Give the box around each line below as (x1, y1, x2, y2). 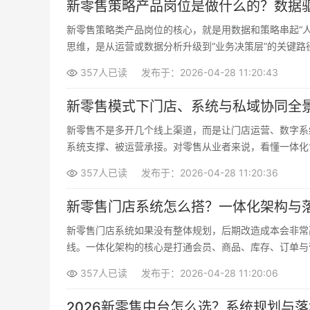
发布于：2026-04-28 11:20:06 (141, 267, 278, 279)
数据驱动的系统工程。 (66, 57, 163, 69)
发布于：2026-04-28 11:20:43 (141, 66, 278, 78)
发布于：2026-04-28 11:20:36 (141, 167, 278, 179)
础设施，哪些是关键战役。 (66, 157, 183, 169)
